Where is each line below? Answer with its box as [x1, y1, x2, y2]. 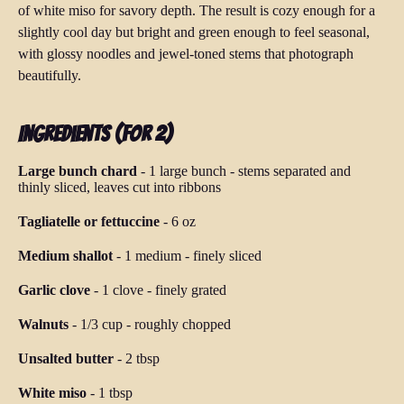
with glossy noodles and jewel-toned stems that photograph [18, 46, 353, 62]
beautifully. [18, 68, 81, 84]
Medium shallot [18, 248, 113, 264]
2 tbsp [125, 351, 160, 367]
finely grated [155, 282, 226, 298]
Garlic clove [18, 282, 90, 298]
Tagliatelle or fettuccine [18, 214, 160, 230]
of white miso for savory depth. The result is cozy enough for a [18, 3, 375, 19]
